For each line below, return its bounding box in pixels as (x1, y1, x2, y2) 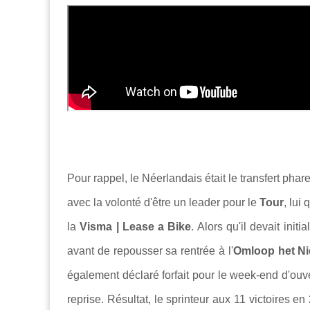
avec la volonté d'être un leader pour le (67, 197, 259, 209)
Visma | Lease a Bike (80, 221, 192, 233)
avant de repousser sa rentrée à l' (67, 245, 233, 257)
